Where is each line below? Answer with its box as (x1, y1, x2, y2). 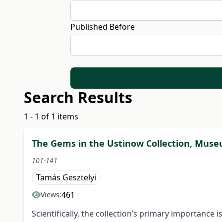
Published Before (70, 21, 135, 32)
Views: (41, 190, 61, 200)
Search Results (24, 87, 132, 108)
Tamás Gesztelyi (36, 172, 96, 183)
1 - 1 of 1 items (24, 111, 78, 122)
